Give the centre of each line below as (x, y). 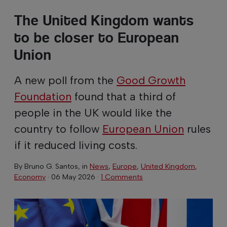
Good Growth (151, 80)
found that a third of (124, 96)
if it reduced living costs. (76, 145)
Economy (30, 177)
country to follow (58, 128)
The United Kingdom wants (104, 20)
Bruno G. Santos (51, 166)
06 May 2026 (73, 177)
